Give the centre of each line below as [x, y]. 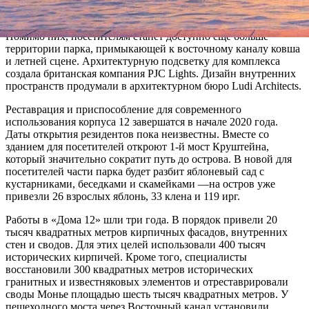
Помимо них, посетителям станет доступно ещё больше [137, 36]
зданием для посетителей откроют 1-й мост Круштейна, [137, 146]
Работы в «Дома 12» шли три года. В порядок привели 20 [141, 219]
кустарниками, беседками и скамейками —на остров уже [140, 183]
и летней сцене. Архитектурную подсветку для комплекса [143, 61]
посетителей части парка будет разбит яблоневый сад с [135, 171]
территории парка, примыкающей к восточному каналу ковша [153, 48]
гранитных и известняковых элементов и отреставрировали [147, 281]
